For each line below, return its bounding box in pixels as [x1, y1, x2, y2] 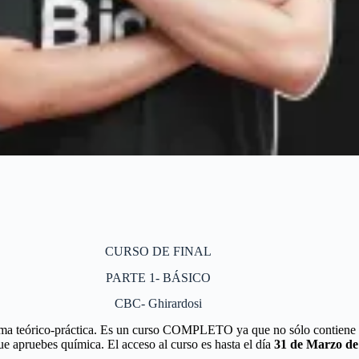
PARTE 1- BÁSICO [105, 270, 211, 284]
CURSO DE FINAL [104, 244, 212, 258]
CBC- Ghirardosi [114, 296, 202, 311]
